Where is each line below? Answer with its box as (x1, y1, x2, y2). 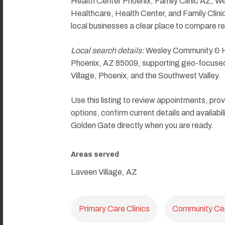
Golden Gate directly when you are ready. (71, 121, 213, 130)
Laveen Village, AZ (71, 167, 137, 176)
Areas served (71, 150, 119, 158)
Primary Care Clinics (79, 204, 150, 213)
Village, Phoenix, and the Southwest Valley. (71, 71, 220, 80)
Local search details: (71, 46, 144, 55)
